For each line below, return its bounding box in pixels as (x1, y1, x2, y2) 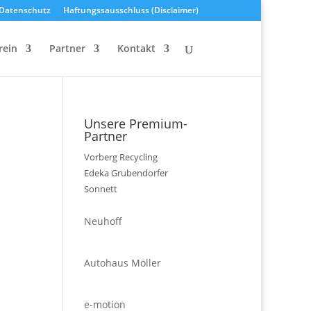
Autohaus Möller (83, 256, 161, 269)
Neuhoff (83, 215, 122, 228)
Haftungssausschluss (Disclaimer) (63, 4, 199, 16)
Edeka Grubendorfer (83, 167, 168, 179)
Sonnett (83, 183, 117, 195)
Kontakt (117, 42, 155, 55)
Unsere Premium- (83, 115, 187, 132)
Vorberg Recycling (83, 151, 158, 163)
